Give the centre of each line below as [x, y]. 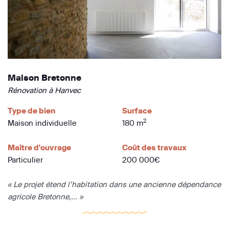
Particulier [25, 159]
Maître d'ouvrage [39, 147]
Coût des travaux [154, 147]
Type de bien [31, 110]
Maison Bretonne [44, 77]
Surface [137, 110]
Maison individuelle [42, 123]
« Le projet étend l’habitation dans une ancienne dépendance [114, 184]
